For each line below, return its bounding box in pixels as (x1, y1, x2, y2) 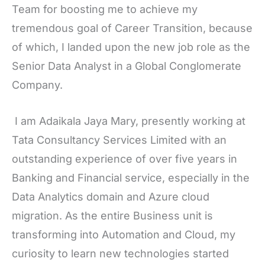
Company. (12, 79, 63, 92)
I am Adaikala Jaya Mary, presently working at (12, 115, 245, 128)
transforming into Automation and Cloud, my (12, 228, 235, 241)
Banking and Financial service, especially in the (12, 172, 250, 185)
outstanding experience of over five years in (12, 153, 237, 166)
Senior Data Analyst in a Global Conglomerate (12, 60, 241, 73)
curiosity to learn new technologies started (12, 247, 229, 260)
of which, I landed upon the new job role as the (12, 41, 250, 54)
